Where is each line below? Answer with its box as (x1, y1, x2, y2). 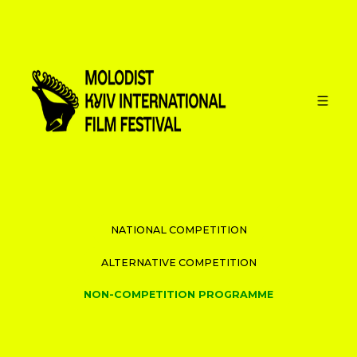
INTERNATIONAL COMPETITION (93, 190, 264, 203)
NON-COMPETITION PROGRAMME (84, 288, 273, 300)
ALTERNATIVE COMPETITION (100, 256, 257, 269)
